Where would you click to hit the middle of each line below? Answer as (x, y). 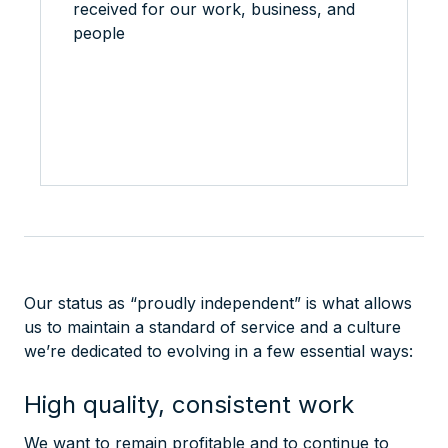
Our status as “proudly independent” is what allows (218, 302)
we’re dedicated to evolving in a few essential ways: (218, 350)
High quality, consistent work (189, 404)
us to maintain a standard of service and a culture (212, 326)
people (99, 32)
